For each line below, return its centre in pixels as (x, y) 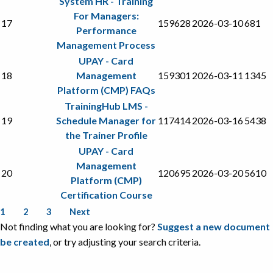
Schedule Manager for (106, 120)
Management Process (106, 44)
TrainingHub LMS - (106, 105)
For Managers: (106, 15)
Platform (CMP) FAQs (106, 90)
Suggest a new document (214, 226)
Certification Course (106, 194)
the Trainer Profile (106, 135)
